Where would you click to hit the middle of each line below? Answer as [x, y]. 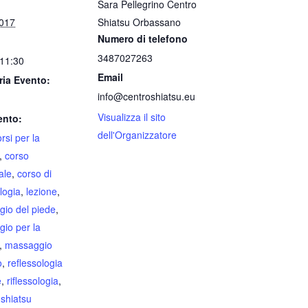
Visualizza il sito [132, 117]
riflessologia [33, 280]
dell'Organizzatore [137, 134]
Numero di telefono [143, 38]
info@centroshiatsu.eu [147, 96]
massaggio [29, 244]
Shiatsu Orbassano [140, 22]
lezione [42, 191]
